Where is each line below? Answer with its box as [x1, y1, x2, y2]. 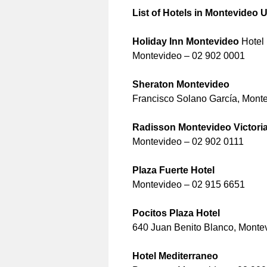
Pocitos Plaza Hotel [132, 208, 220, 218]
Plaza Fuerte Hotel [132, 165, 215, 175]
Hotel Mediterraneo [132, 251, 218, 261]
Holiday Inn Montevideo [132, 36, 239, 46]
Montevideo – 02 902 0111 [132, 136, 244, 147]
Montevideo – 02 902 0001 [132, 51, 245, 61]
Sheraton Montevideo [132, 79, 229, 89]
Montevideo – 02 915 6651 [132, 179, 245, 190]
